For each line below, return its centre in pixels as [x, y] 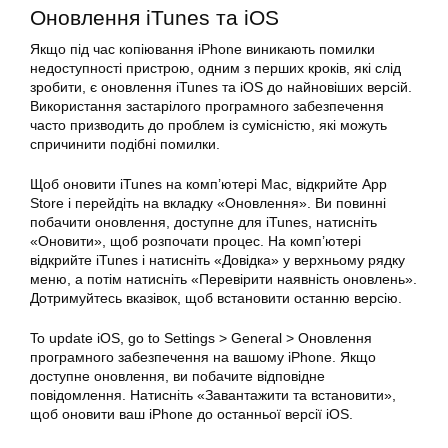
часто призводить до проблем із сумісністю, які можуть [208, 125]
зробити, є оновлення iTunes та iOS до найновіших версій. [221, 87]
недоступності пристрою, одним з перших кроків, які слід [215, 68]
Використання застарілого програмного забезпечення [207, 106]
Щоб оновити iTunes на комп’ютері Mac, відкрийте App [208, 184]
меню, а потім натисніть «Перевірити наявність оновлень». [223, 279]
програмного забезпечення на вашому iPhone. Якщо [203, 357]
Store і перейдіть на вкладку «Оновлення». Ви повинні [208, 203]
